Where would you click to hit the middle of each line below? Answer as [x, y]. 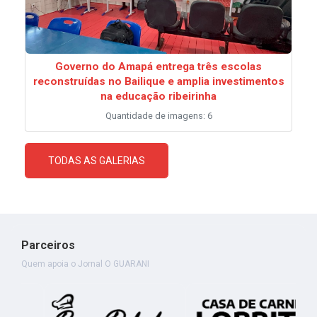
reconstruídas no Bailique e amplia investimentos [158, 81]
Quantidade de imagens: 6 [158, 115]
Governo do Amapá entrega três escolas [158, 66]
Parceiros [48, 245]
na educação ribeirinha [158, 96]
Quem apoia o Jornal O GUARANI [85, 264]
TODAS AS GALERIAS [97, 160]
